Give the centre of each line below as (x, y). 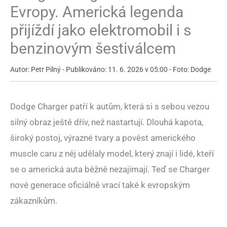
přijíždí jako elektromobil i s (101, 30)
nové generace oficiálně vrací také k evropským (100, 185)
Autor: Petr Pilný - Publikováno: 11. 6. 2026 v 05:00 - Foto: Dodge (110, 69)
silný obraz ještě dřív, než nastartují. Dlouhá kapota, (107, 122)
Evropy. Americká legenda (97, 12)
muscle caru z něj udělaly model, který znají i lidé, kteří (112, 153)
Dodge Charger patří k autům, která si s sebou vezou (110, 106)
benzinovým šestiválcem (93, 48)
